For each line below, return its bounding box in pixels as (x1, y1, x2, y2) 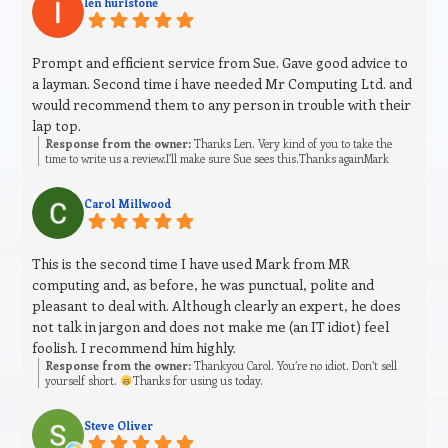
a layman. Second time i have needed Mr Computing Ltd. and (32, 74, 413, 94)
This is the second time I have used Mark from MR (32, 254, 350, 274)
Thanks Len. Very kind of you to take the (191, 136, 393, 152)
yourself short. (45, 373, 121, 389)
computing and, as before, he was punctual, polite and (32, 275, 375, 295)
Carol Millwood (84, 196, 173, 212)
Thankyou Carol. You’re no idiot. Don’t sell (191, 358, 398, 374)
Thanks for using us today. (132, 373, 263, 389)
